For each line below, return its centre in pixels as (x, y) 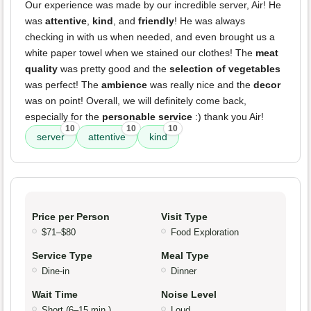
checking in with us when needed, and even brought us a (150, 37)
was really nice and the (200, 85)
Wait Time (55, 295)
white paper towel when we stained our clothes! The (140, 53)
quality (41, 69)
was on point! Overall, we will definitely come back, (136, 101)
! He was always (210, 21)
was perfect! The (63, 85)
